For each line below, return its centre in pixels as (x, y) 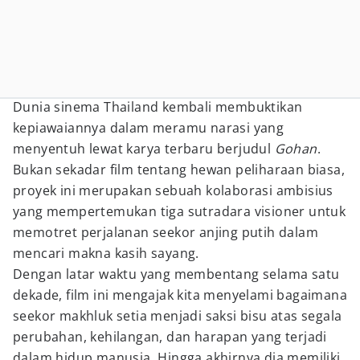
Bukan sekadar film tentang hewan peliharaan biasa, (179, 170)
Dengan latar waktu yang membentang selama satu (176, 274)
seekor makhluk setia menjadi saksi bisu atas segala (178, 316)
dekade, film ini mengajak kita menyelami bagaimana (180, 295)
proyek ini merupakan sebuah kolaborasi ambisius (173, 190)
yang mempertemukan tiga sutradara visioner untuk (180, 211)
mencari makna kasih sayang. (106, 253)
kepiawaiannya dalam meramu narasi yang (149, 128)
